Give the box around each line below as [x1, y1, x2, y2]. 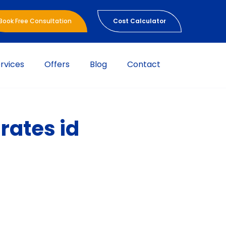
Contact [127, 59, 160, 70]
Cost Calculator [113, 17, 166, 25]
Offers [44, 59, 70, 70]
